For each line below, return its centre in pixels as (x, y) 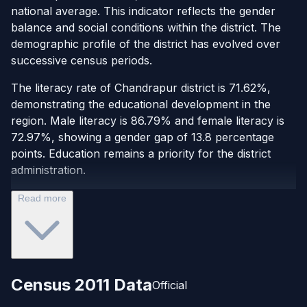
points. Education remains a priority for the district (141, 154)
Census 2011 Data (82, 285)
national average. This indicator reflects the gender (143, 11)
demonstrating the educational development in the (141, 105)
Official (170, 285)
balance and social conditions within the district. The (146, 28)
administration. (48, 170)
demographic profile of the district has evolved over (146, 44)
